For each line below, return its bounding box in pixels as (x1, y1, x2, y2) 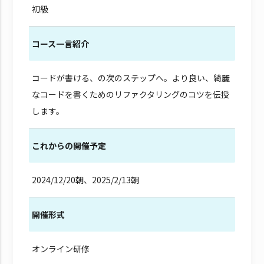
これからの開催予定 (31, 139, 106, 151)
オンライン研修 (31, 242, 90, 255)
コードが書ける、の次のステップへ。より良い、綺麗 (31, 71, 230, 84)
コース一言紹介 (31, 37, 89, 49)
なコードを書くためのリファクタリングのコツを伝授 (31, 88, 229, 100)
